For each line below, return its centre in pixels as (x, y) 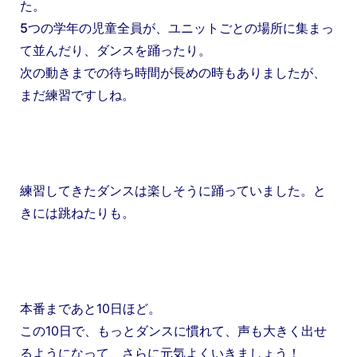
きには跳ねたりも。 (77, 212)
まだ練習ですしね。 (77, 94)
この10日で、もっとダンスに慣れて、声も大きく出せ (173, 330)
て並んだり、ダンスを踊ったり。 (116, 50)
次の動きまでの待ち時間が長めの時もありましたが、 (173, 72)
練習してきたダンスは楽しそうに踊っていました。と (173, 190)
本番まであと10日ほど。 (90, 308)
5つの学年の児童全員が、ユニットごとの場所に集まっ (177, 27)
